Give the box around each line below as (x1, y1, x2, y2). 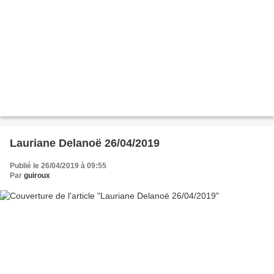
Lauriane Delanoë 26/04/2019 (10, 136, 160, 149)
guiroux (24, 171, 50, 180)
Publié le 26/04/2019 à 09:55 (10, 161, 106, 170)
